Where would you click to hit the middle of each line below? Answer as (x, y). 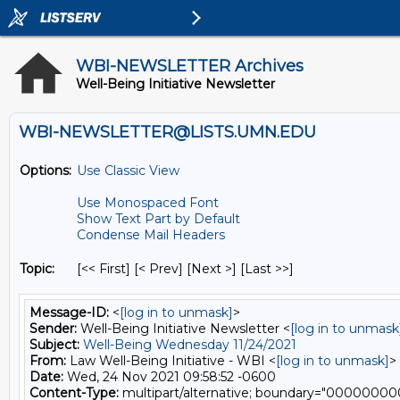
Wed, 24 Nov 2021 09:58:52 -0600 (170, 377)
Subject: (54, 345)
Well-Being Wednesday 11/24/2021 (190, 345)
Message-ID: (69, 312)
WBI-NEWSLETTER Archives (190, 66)
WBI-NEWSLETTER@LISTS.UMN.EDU (167, 132)
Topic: (37, 269)
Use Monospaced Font (148, 203)
